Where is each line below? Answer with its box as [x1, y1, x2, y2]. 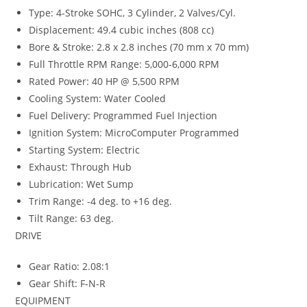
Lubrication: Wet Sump [29, 177, 134, 191]
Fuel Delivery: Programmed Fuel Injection [29, 108, 218, 122]
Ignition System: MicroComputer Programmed [29, 125, 240, 139]
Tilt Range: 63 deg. [29, 211, 114, 225]
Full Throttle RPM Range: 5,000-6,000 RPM [29, 57, 220, 71]
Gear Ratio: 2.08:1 [29, 259, 110, 273]
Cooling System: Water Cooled [29, 91, 167, 105]
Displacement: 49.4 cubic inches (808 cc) [29, 23, 214, 36]
